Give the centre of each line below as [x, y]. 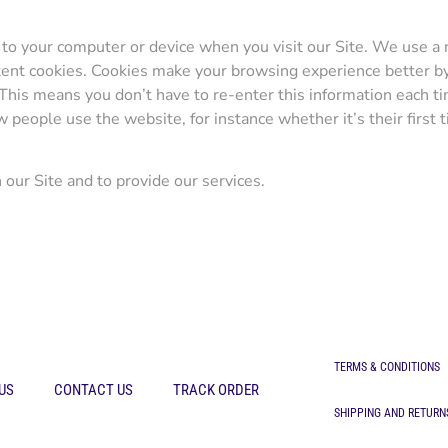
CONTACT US [93, 389]
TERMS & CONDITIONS [387, 366]
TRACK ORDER [215, 389]
